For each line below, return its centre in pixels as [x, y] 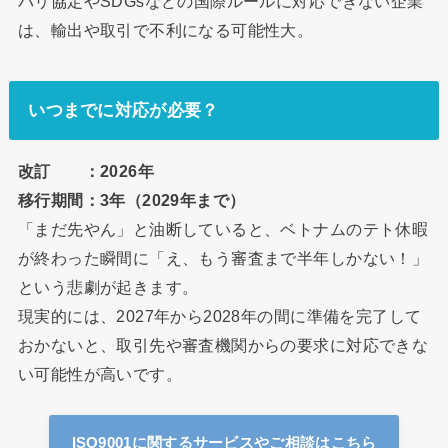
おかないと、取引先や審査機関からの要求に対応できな [223, 345]
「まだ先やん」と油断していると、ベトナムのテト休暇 [223, 229]
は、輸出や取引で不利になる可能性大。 [165, 29]
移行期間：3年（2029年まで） [131, 200]
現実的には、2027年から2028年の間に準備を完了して [219, 316]
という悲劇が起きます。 [108, 287]
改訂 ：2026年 [86, 171]
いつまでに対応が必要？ [123, 110]
